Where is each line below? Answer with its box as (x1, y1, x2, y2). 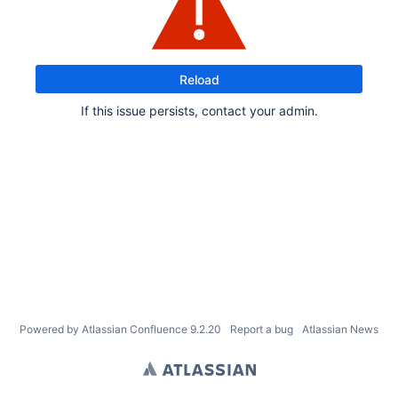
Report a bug (230, 322, 293, 336)
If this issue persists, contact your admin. (80, 102, 318, 118)
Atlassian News (302, 322, 378, 336)
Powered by (20, 322, 82, 336)
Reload (179, 71, 219, 87)
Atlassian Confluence (82, 322, 187, 336)
